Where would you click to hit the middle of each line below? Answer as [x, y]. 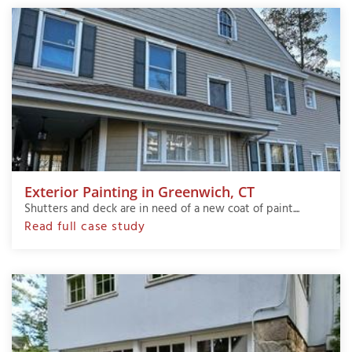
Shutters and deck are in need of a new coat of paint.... [162, 209]
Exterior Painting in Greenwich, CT [139, 192]
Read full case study [85, 227]
